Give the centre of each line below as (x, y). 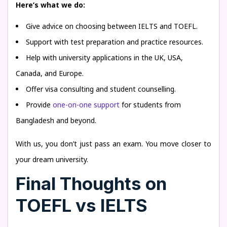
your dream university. (52, 159)
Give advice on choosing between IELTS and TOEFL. (112, 26)
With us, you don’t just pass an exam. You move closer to (113, 144)
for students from (150, 105)
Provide (39, 105)
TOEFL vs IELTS (82, 205)
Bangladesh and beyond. (56, 120)
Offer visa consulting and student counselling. (101, 89)
